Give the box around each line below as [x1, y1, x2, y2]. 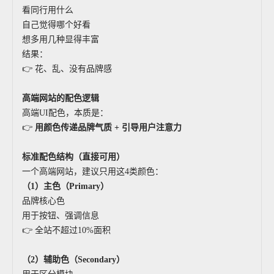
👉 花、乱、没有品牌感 [22, 64, 112, 73]
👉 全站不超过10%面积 [22, 226, 111, 235]
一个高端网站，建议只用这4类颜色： [22, 167, 163, 176]
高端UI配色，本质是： [22, 108, 108, 117]
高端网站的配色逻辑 [22, 94, 99, 103]
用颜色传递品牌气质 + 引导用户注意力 [35, 123, 182, 132]
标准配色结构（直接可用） [22, 152, 125, 161]
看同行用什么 [22, 6, 73, 15]
